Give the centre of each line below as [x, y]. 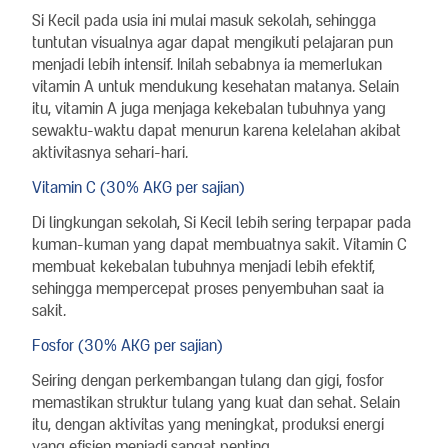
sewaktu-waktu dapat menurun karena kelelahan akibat [216, 130]
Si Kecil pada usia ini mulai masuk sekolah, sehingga [204, 20]
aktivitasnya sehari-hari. [110, 152]
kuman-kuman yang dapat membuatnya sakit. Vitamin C [219, 244]
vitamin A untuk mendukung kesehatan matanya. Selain [215, 86]
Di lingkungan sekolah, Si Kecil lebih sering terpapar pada [221, 222]
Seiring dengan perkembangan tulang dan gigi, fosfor [208, 380]
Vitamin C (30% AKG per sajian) [138, 187]
